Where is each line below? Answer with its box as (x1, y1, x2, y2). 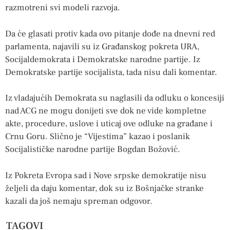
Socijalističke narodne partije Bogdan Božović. (5, 144, 180, 156)
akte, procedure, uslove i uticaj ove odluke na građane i (5, 118, 213, 130)
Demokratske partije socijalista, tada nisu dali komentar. (5, 66, 217, 78)
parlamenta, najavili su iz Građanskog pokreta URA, (5, 41, 199, 52)
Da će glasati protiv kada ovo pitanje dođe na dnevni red (5, 28, 215, 40)
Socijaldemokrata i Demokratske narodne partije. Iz (5, 53, 200, 65)
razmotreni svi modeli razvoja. (5, 2, 120, 14)
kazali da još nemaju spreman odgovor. (5, 195, 152, 207)
